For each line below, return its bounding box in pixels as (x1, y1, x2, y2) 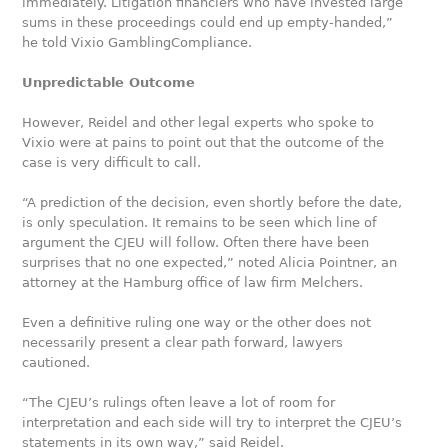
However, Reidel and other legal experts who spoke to (22, 115, 375, 130)
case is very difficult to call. (22, 155, 202, 170)
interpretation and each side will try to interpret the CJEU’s (22, 415, 403, 430)
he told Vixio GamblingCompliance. (22, 35, 253, 50)
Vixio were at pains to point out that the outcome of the (22, 135, 385, 150)
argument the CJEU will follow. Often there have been (22, 235, 370, 250)
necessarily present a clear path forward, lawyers (22, 335, 344, 350)
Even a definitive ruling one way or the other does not (22, 315, 372, 330)
